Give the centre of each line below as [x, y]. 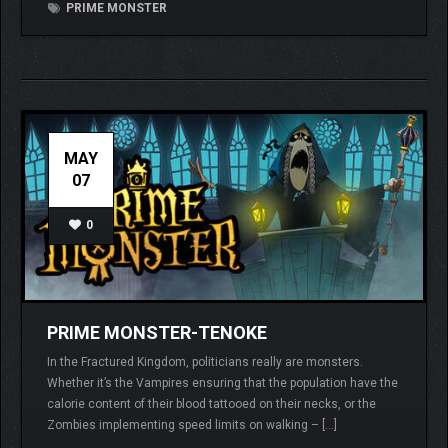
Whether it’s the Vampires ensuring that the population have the [222, 383]
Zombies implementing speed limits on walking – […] [192, 425]
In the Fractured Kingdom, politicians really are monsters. [205, 362]
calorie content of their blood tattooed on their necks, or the [211, 404]
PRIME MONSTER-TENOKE [157, 333]
